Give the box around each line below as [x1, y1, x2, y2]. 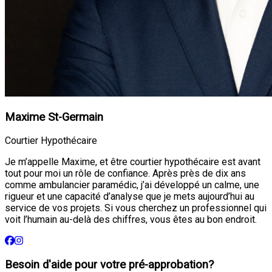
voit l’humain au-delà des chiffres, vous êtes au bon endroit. [5, 214, 257, 226]
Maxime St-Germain [5, 110, 103, 124]
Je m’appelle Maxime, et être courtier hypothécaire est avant [5, 156, 260, 168]
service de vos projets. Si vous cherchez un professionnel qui [5, 202, 267, 214]
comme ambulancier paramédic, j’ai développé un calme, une [5, 179, 259, 191]
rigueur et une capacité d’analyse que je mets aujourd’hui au [5, 191, 254, 203]
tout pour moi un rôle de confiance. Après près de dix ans [5, 168, 246, 180]
